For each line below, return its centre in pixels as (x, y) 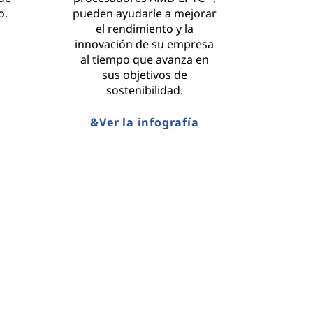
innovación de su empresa (145, 44)
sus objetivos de (144, 74)
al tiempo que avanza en (144, 59)
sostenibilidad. (144, 90)
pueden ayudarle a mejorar (144, 13)
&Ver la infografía (145, 122)
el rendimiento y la (144, 28)
